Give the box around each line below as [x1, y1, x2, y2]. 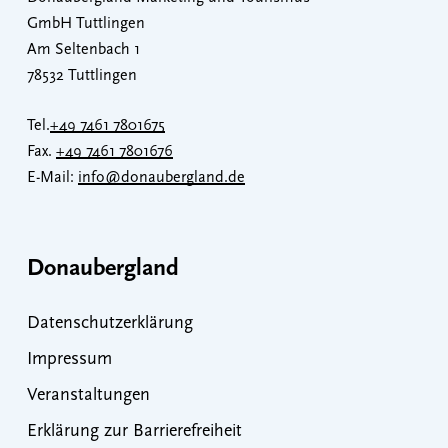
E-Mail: [26, 169, 78, 186]
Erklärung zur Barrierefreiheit [26, 421, 242, 441]
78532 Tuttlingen [26, 67, 137, 84]
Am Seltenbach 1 [26, 41, 140, 58]
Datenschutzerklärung [26, 313, 193, 333]
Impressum [26, 349, 112, 369]
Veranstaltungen [26, 385, 150, 405]
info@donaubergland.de [77, 169, 245, 186]
